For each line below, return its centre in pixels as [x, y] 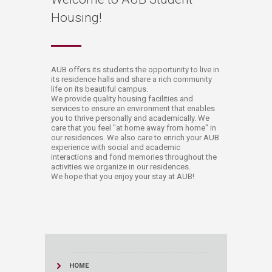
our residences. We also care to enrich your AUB [135, 137]
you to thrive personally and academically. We [130, 118]
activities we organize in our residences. [121, 166]
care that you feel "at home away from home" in [134, 127]
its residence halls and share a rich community [131, 79]
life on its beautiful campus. [100, 89]
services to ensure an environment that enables [133, 108]
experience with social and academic [116, 147]
